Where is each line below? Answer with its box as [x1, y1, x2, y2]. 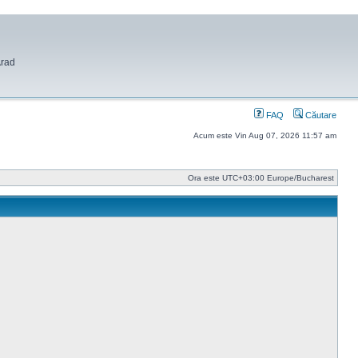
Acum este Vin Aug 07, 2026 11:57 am [193, 131, 336, 140]
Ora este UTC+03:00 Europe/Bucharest [188, 173, 334, 182]
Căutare [303, 110, 336, 120]
